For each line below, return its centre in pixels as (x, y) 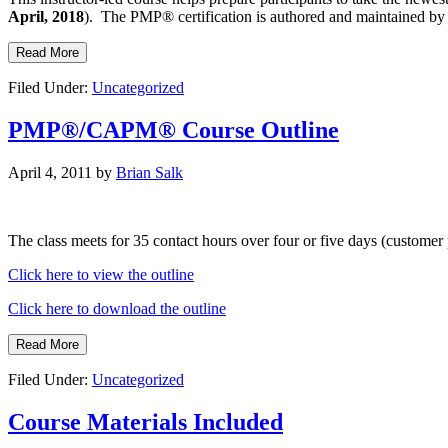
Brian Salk (149, 173)
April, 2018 (46, 17)
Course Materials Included (145, 422)
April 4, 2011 (50, 173)
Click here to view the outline (101, 275)
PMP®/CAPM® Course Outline (173, 130)
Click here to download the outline (117, 309)
